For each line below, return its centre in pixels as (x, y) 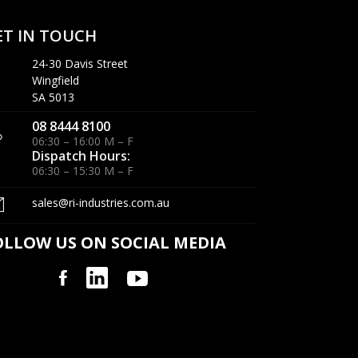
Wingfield (55, 81)
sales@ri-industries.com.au (100, 203)
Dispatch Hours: (81, 156)
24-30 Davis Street (80, 64)
